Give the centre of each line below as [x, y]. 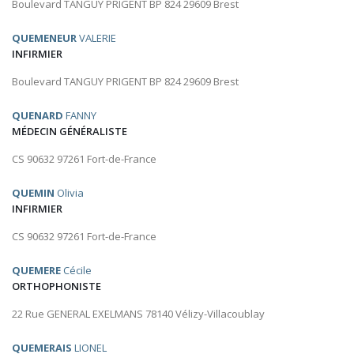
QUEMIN [33, 193]
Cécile [76, 271]
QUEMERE [36, 271]
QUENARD [38, 116]
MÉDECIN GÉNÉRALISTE [70, 132]
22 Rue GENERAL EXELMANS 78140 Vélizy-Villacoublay [138, 314]
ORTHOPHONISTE [56, 286]
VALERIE [96, 38]
